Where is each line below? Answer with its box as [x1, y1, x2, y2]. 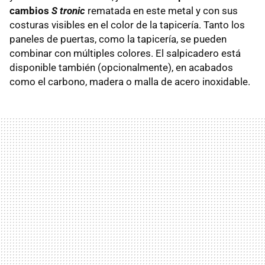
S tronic [51, 4, 85, 17]
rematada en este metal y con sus [85, 4, 238, 17]
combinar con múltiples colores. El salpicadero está [9, 47, 241, 59]
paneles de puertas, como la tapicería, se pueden [9, 33, 227, 45]
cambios [9, 4, 51, 17]
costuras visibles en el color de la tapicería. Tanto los [9, 18, 245, 31]
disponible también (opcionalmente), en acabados [9, 61, 233, 73]
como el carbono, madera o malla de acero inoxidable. [9, 75, 250, 88]
